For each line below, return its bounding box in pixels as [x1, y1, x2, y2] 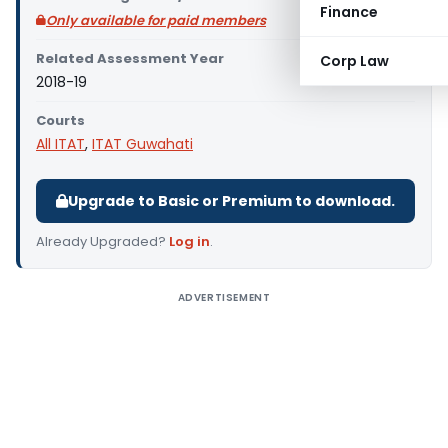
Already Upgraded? [36, 232, 169, 251]
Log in [169, 232, 210, 251]
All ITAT [36, 134, 85, 154]
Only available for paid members [46, 11, 266, 30]
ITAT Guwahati [92, 134, 193, 154]
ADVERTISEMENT [177, 290, 271, 305]
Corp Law [320, 51, 389, 71]
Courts [36, 111, 85, 130]
